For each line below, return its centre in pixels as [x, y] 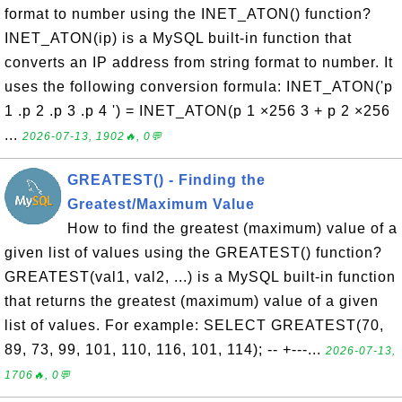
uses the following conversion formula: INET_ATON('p [199, 87]
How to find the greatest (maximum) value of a [232, 228]
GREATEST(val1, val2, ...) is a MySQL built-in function [200, 277]
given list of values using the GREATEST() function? [193, 253]
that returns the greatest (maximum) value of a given [192, 301]
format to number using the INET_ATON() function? [188, 14]
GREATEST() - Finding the [166, 180]
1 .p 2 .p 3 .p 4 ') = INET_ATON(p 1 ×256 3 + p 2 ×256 [197, 111]
